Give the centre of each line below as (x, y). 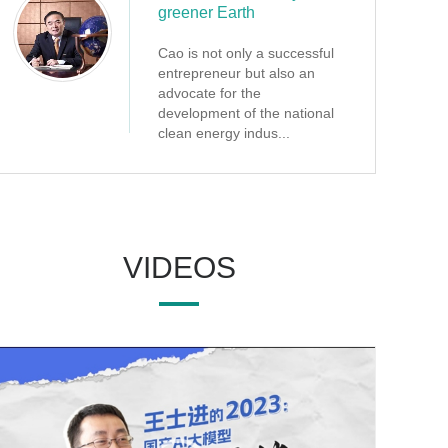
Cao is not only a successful (246, 53)
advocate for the (209, 93)
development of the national (246, 113)
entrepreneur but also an (236, 73)
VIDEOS (179, 267)
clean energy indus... (224, 133)
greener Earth (206, 12)
